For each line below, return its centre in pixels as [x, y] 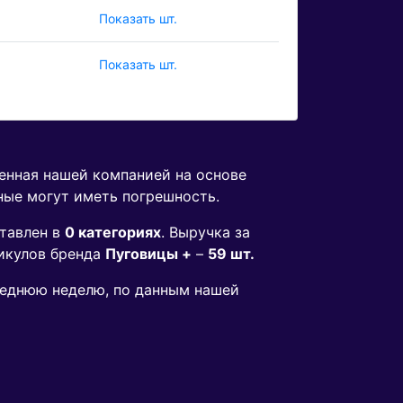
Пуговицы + [148, 254]
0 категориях [113, 233]
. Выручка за [206, 233]
